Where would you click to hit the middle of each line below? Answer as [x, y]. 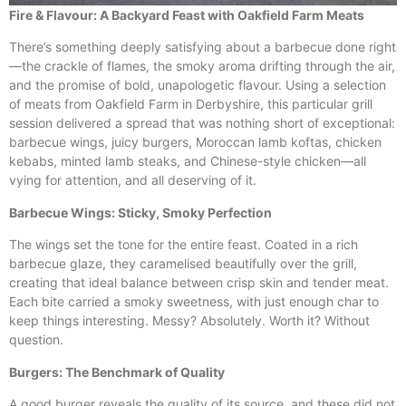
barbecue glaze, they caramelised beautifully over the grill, [183, 264]
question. [36, 340]
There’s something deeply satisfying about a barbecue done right [203, 47]
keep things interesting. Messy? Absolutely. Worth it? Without [189, 321]
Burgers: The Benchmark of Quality [117, 372]
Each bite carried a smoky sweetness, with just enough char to [194, 302]
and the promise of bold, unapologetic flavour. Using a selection [198, 85]
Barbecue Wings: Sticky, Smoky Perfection [140, 212]
